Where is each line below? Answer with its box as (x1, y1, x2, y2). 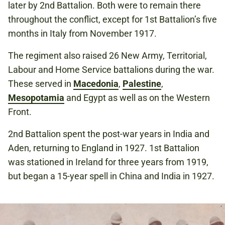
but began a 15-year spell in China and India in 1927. (8, 171, 214, 182)
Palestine (123, 78, 161, 89)
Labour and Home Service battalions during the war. (8, 64, 214, 75)
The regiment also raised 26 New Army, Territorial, (8, 50, 207, 61)
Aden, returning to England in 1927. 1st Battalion (8, 143, 199, 154)
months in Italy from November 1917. (8, 28, 157, 39)
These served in (8, 78, 73, 89)
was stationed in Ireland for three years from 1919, (8, 157, 208, 168)
